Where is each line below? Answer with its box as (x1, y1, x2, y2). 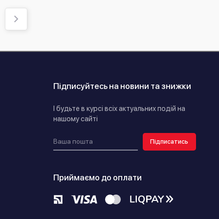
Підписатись (150, 138, 189, 145)
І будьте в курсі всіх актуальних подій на (53, 104, 185, 113)
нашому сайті (53, 114, 98, 123)
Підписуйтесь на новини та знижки (53, 81, 191, 91)
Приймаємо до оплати (53, 172, 142, 182)
